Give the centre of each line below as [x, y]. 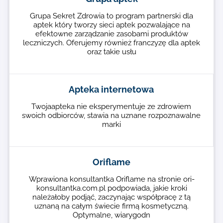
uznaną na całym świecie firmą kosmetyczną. [111, 206]
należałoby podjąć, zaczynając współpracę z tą [111, 197]
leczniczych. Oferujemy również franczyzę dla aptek [111, 43]
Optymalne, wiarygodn [111, 215]
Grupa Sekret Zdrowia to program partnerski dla [111, 16]
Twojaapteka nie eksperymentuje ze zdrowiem [111, 107]
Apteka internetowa [111, 89]
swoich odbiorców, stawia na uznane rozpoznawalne [111, 115]
